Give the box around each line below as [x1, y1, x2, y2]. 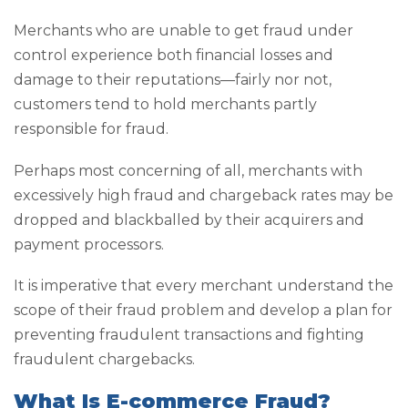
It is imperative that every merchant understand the [14, 277, 393, 295]
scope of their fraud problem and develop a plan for [14, 301, 393, 320]
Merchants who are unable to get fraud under [14, 22, 353, 40]
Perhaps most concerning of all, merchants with [14, 161, 362, 179]
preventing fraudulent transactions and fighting [14, 326, 364, 344]
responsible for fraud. [14, 120, 168, 138]
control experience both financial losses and [14, 46, 333, 65]
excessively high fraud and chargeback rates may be [14, 186, 393, 204]
